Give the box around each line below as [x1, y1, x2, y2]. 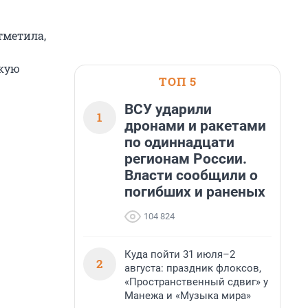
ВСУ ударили [124, 101, 212, 118]
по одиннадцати [124, 134, 234, 151]
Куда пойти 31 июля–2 [124, 248, 235, 261]
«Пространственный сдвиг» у [124, 276, 268, 288]
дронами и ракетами [124, 118, 266, 134]
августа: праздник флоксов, [124, 262, 261, 274]
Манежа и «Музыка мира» [124, 289, 251, 302]
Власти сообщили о [124, 167, 258, 184]
